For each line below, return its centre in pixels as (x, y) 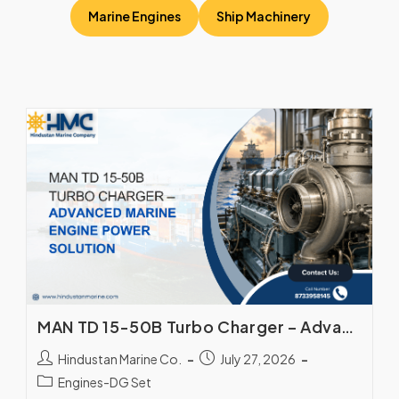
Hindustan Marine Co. (120, 359)
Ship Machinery (264, 16)
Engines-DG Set (105, 383)
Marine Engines (134, 16)
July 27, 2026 (258, 359)
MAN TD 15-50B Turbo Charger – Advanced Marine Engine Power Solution (347, 328)
